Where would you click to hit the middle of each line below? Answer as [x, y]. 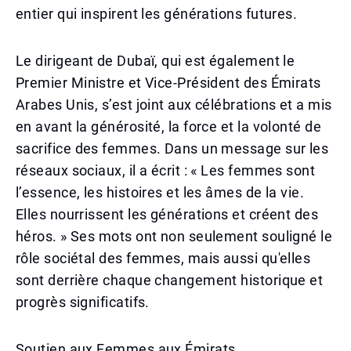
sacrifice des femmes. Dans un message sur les [172, 148]
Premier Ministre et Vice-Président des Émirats [168, 83]
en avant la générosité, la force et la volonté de [169, 127]
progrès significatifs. [83, 302]
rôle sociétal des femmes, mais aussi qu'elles [163, 258]
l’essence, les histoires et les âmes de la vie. [160, 192]
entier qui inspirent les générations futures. [157, 14]
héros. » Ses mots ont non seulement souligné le [174, 236]
